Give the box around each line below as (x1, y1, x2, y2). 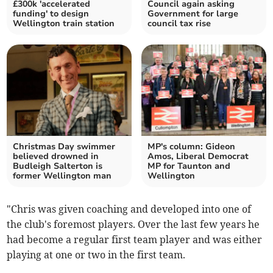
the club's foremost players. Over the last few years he (7, 218, 260, 231)
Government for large (147, 8, 238, 20)
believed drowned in (13, 151, 99, 163)
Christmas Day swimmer (13, 141, 116, 153)
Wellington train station (13, 18, 115, 30)
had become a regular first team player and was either (7, 233, 263, 246)
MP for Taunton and (147, 160, 230, 172)
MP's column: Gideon (147, 141, 235, 153)
